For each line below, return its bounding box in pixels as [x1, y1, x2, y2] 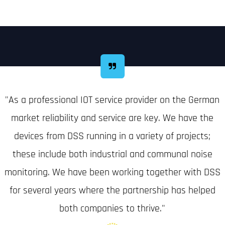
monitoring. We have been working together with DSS [4, 166, 220, 179]
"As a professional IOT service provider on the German [5, 93, 220, 106]
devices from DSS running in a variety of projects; [14, 130, 211, 143]
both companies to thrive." [59, 202, 166, 215]
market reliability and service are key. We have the [11, 111, 214, 125]
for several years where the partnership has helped [9, 184, 215, 197]
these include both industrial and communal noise [12, 148, 212, 161]
